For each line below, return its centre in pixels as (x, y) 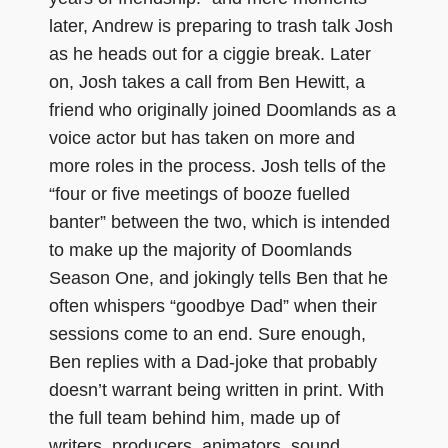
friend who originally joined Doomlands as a (222, 109)
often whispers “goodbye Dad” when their (213, 305)
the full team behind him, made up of (194, 417)
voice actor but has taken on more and (202, 137)
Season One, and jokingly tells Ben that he (218, 277)
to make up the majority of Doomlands (200, 249)
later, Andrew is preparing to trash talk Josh (221, 25)
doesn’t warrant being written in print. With (216, 389)
